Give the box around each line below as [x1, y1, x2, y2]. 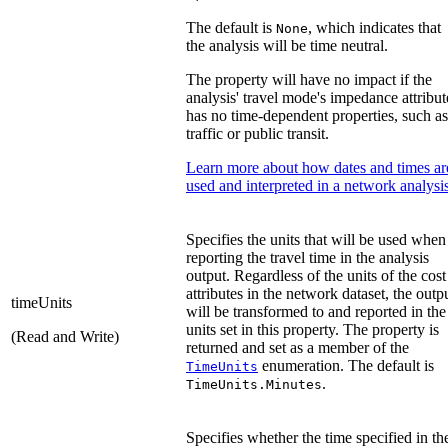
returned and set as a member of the [186, 338, 409, 356]
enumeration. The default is [258, 356, 434, 374]
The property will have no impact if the [186, 70, 432, 88]
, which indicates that [308, 18, 441, 36]
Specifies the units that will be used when [186, 230, 446, 248]
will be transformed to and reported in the [186, 302, 446, 320]
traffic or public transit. [186, 124, 329, 142]
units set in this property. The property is [186, 320, 439, 338]
